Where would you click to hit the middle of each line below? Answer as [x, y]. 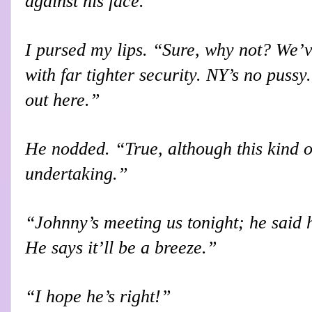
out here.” [62, 100]
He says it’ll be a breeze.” [121, 247]
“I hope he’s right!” [98, 296]
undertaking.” [76, 173]
